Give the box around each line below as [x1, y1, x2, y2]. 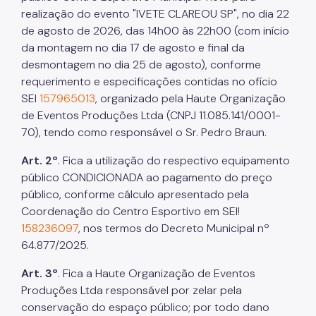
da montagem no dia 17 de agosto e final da [21, 39, 245, 55]
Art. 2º [21, 152, 58, 168]
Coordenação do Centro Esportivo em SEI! [21, 203, 240, 219]
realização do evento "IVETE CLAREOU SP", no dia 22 [21, 6, 289, 21]
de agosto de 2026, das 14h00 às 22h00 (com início [21, 23, 289, 38]
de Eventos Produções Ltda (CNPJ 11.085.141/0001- [21, 107, 281, 123]
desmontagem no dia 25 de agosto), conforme [21, 56, 261, 72]
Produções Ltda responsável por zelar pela [21, 282, 242, 298]
